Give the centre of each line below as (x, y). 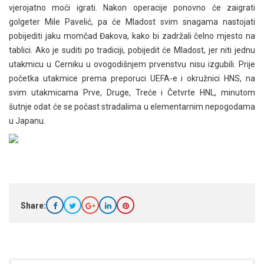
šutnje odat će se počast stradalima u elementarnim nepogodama (132, 106)
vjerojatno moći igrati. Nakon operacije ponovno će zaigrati (132, 7)
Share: (33, 205)
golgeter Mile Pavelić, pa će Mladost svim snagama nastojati (132, 22)
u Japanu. (27, 121)
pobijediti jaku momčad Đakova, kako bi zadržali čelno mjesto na (132, 36)
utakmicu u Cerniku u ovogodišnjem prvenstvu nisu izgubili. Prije (132, 64)
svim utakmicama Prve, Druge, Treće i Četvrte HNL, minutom (132, 92)
